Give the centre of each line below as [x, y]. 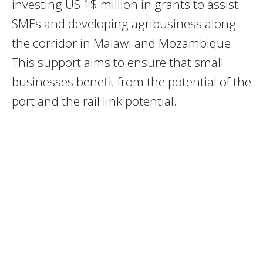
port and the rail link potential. [94, 101]
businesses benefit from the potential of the [131, 81]
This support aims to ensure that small [118, 62]
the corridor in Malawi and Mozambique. [124, 43]
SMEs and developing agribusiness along [124, 23]
